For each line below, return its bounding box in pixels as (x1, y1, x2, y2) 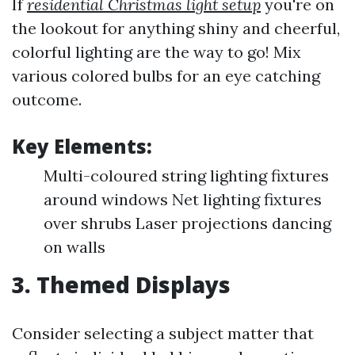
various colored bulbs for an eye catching (12, 66, 320, 86)
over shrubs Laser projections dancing (44, 213, 331, 233)
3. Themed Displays (12, 269, 231, 300)
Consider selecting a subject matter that (12, 323, 314, 343)
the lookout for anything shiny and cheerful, (12, 18, 340, 38)
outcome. (12, 90, 82, 109)
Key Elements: (12, 133, 152, 159)
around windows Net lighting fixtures (44, 189, 322, 209)
